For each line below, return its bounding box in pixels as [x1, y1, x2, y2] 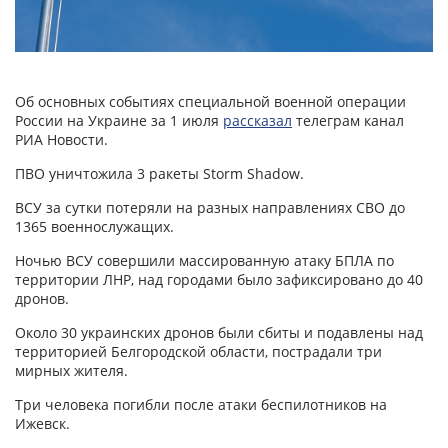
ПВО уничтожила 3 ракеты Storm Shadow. [15, 164, 304, 184]
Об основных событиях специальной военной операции [15, 92, 406, 112]
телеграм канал [292, 111, 404, 131]
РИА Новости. [15, 130, 108, 150]
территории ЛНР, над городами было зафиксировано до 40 [15, 270, 423, 290]
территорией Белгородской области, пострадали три [15, 342, 382, 362]
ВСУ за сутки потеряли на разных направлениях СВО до [15, 198, 405, 218]
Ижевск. [15, 414, 70, 434]
